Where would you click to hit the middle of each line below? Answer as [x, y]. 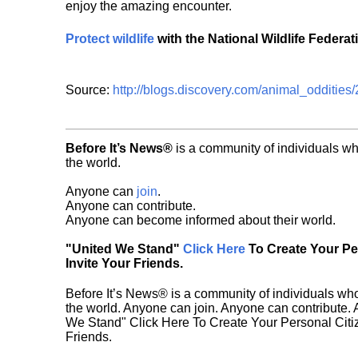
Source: [89, 90]
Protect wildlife [111, 39]
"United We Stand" [124, 249]
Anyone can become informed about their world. [201, 221]
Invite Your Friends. [124, 264]
